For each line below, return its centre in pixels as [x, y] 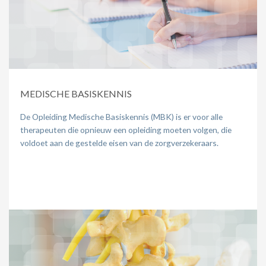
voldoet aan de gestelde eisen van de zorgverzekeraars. [119, 142]
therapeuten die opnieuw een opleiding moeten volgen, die [126, 129]
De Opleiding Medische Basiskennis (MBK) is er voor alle [121, 116]
